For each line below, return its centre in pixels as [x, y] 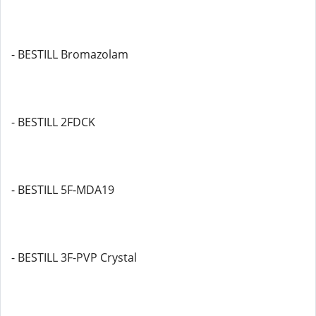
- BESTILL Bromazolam [70, 54]
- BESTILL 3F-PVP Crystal [74, 257]
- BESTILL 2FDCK [53, 122]
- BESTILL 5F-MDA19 [63, 190]
